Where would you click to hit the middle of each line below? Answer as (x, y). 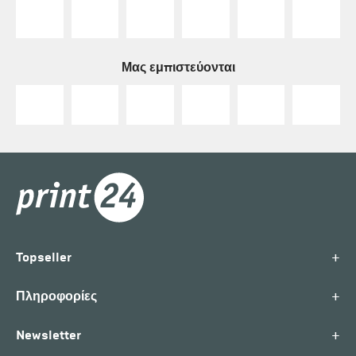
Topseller (44, 257)
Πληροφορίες (56, 296)
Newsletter (48, 335)
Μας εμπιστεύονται (178, 67)
